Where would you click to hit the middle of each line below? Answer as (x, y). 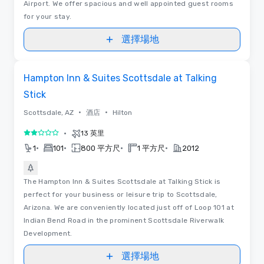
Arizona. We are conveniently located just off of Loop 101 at (129, 207)
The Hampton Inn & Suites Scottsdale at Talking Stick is (122, 181)
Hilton (122, 112)
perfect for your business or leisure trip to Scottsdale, (121, 194)
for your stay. (48, 16)
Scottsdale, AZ (49, 112)
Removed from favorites (69, 71)
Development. (48, 233)
